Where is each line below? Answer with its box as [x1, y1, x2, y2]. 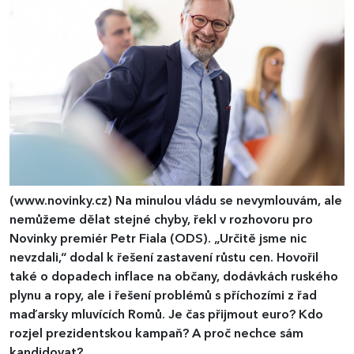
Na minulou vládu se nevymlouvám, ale [115, 194, 342, 208]
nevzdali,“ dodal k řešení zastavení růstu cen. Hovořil [9, 251, 318, 265]
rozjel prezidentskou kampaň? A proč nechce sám [9, 327, 303, 341]
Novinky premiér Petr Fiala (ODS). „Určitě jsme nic [9, 232, 307, 246]
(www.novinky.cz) [9, 194, 115, 208]
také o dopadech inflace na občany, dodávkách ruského [9, 270, 338, 284]
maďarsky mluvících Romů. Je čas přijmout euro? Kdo [9, 308, 323, 322]
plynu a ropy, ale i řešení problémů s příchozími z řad [9, 289, 317, 303]
